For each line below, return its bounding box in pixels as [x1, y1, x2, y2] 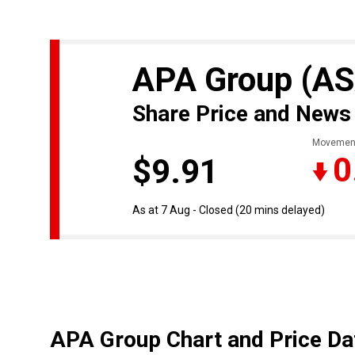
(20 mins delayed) [235, 204, 325, 217]
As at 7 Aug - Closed [132, 204, 233, 217]
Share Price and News [132, 101, 351, 128]
